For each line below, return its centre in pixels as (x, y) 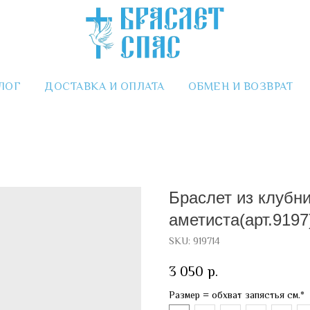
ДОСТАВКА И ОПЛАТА (104, 86)
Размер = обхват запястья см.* (237, 294)
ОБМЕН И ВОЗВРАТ (240, 86)
